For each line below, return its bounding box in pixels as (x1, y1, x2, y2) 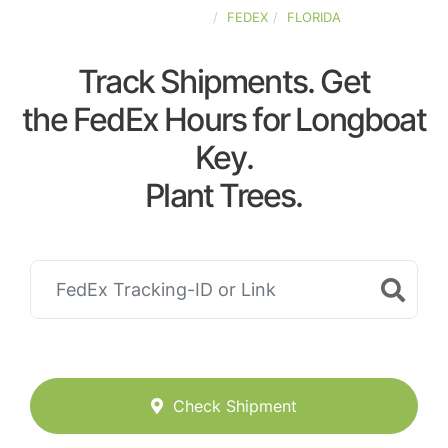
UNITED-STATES (107, 9, 208, 25)
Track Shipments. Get (78, 62, 370, 101)
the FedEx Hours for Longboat (22, 100, 426, 139)
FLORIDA (287, 9, 341, 25)
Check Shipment (173, 396, 297, 417)
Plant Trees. (145, 176, 303, 215)
